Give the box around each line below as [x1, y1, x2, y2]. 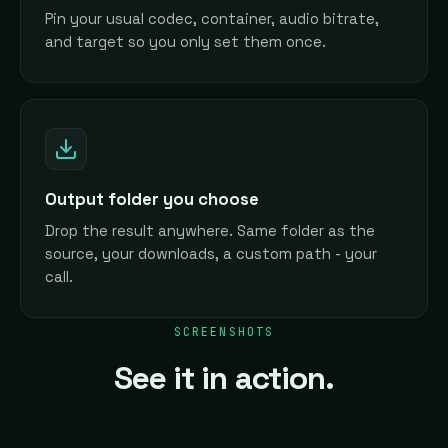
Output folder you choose [45, 188, 259, 211]
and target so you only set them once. [45, 33, 326, 52]
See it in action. [114, 358, 334, 399]
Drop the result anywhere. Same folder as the [45, 222, 375, 241]
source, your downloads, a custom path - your [45, 245, 377, 264]
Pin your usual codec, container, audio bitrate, [45, 10, 379, 29]
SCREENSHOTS [174, 324, 274, 340]
